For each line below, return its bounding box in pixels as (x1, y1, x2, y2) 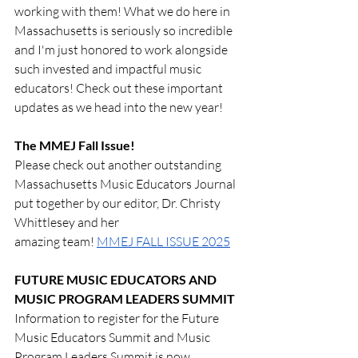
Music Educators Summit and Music (14, 329, 213, 346)
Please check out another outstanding (14, 157, 224, 173)
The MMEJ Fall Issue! (14, 137, 135, 153)
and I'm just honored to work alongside (14, 42, 230, 58)
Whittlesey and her (14, 214, 121, 231)
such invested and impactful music (14, 61, 204, 78)
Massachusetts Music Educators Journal (14, 176, 238, 193)
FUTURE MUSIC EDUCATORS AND (14, 272, 219, 288)
